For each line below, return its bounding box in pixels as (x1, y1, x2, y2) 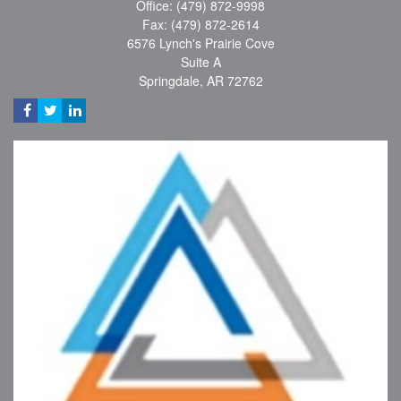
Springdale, (138, 72, 203, 90)
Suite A (180, 53, 221, 72)
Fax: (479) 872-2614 (141, 15, 260, 34)
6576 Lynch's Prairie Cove (126, 34, 275, 53)
